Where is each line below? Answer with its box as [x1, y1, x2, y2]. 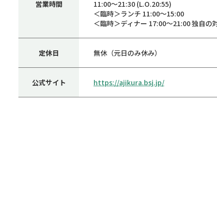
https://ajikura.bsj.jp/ [93, 77, 164, 87]
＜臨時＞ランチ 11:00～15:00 [93, 8, 184, 18]
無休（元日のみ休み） [93, 47, 161, 58]
